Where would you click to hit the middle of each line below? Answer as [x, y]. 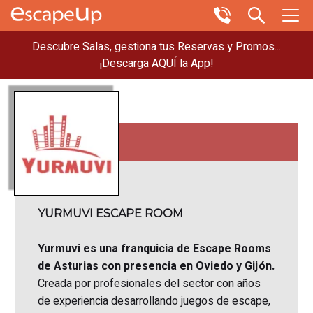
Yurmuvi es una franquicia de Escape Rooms [155, 249]
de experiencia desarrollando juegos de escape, [154, 301]
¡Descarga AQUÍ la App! [156, 64]
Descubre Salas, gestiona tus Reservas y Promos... [156, 47]
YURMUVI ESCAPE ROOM [111, 213]
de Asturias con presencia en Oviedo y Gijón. [156, 266]
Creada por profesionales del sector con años [150, 284]
